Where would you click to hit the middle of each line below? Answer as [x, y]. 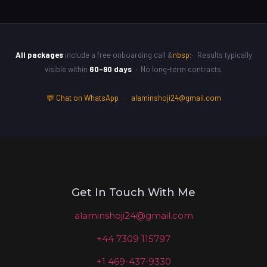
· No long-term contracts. [177, 69]
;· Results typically [221, 55]
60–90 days [110, 69]
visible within [67, 69]
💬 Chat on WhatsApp [82, 98]
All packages [39, 55]
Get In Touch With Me [133, 193]
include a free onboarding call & [118, 55]
